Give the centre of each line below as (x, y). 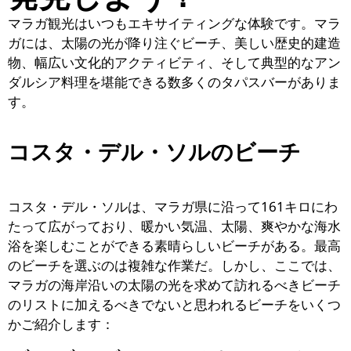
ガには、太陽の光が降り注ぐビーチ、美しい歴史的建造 (174, 42)
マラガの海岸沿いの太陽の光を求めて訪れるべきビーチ (174, 285)
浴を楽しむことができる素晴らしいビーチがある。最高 (174, 246)
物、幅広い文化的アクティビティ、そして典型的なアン (174, 62)
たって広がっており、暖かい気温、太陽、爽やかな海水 (174, 226)
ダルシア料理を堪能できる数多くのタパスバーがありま (174, 81)
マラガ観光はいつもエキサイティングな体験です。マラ (174, 23)
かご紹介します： (61, 324)
